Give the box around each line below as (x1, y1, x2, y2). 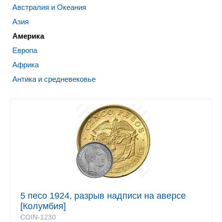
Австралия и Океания (12, 3, 86, 11)
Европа (12, 46, 37, 55)
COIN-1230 (20, 213, 56, 221)
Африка (12, 60, 39, 69)
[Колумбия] (20, 201, 66, 211)
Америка (12, 32, 44, 40)
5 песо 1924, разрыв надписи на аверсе (20, 191, 186, 201)
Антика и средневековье (12, 75, 96, 83)
